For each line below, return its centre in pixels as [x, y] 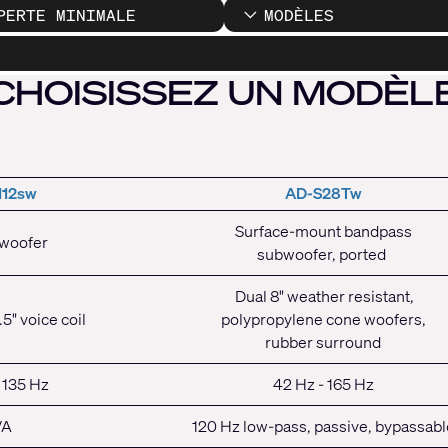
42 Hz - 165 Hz [323, 384]
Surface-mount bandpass [323, 231]
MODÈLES [298, 14]
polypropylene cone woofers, [323, 319]
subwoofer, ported [323, 254]
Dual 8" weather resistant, [323, 296]
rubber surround [323, 342]
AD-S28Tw [323, 193]
